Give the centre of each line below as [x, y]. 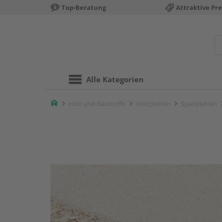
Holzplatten [153, 104]
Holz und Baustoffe [97, 104]
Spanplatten [199, 104]
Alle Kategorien [115, 79]
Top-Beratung [84, 7]
